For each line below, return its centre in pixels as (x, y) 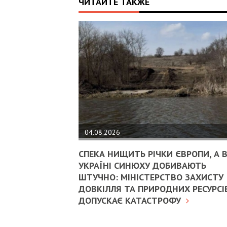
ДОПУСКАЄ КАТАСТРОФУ (130, 201)
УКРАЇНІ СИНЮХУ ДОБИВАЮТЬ (142, 166)
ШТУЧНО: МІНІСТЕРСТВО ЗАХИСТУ (151, 177)
